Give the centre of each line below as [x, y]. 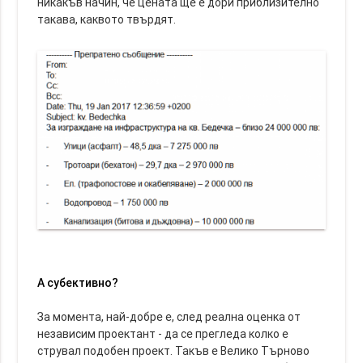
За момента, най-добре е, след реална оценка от [169, 316]
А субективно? [78, 282]
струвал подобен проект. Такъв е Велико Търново [174, 350]
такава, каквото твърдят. [107, 20]
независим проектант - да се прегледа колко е [163, 333]
